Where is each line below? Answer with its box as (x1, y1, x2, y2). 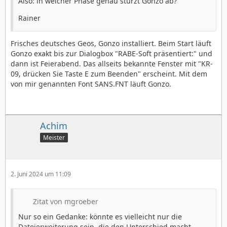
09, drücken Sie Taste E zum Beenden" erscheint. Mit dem (11, 68, 207, 79)
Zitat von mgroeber (33, 196, 98, 206)
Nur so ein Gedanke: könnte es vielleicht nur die (18, 211, 182, 221)
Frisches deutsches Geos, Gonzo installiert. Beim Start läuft (11, 38, 211, 48)
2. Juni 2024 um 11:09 (11, 169, 71, 178)
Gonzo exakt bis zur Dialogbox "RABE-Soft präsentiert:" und (11, 48, 212, 58)
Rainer (18, 13, 41, 23)
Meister (43, 133, 65, 142)
